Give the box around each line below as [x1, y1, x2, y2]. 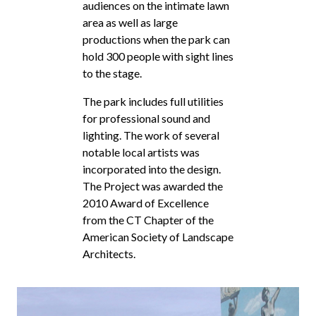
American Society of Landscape [83, 229, 233, 243]
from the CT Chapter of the [83, 212, 214, 226]
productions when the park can [83, 32, 230, 46]
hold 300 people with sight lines [83, 49, 233, 63]
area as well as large [83, 15, 178, 29]
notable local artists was [83, 145, 200, 159]
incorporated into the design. [83, 162, 221, 176]
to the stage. [83, 66, 142, 80]
